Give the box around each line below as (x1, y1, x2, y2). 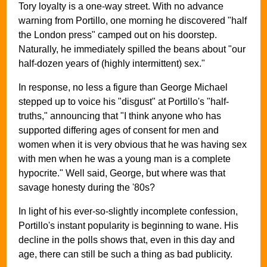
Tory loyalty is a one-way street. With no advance (18, 1, 223, 12)
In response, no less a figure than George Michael (18, 82, 228, 93)
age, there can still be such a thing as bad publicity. (18, 249, 232, 260)
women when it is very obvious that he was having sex (18, 139, 247, 150)
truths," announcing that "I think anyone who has (18, 111, 221, 122)
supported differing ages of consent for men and (18, 125, 219, 136)
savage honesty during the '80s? (18, 182, 155, 193)
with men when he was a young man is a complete (18, 154, 231, 164)
